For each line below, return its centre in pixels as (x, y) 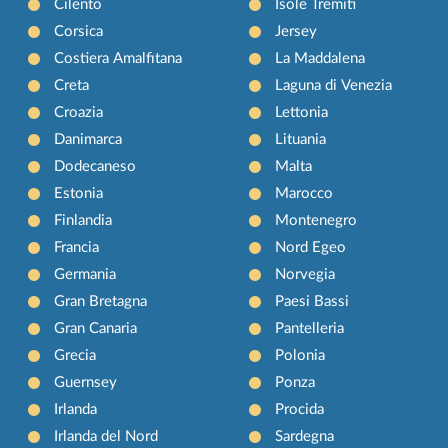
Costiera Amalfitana (118, 59)
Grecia (75, 356)
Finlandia (83, 221)
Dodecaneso (95, 167)
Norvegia (304, 275)
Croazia (79, 113)
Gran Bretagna (101, 302)
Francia (77, 248)
